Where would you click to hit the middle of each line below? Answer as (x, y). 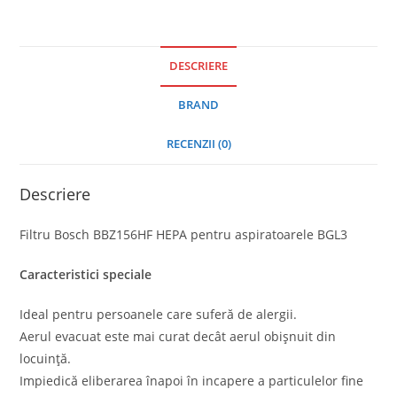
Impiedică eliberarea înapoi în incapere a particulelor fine (192, 380)
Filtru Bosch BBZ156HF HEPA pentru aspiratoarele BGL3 (184, 234)
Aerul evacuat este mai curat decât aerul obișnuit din (178, 336)
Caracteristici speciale (86, 274)
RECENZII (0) (198, 144)
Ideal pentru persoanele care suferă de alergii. (159, 314)
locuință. (46, 358)
